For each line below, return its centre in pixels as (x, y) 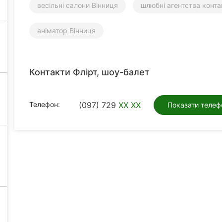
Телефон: (45, 104)
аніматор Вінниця (66, 30)
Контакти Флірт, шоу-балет (89, 72)
